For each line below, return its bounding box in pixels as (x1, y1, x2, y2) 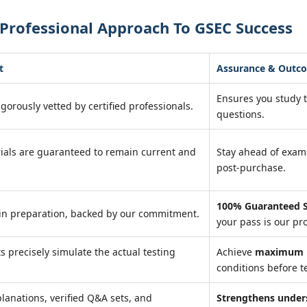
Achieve (217, 245, 255, 258)
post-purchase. (217, 161, 286, 174)
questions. (217, 108, 265, 121)
